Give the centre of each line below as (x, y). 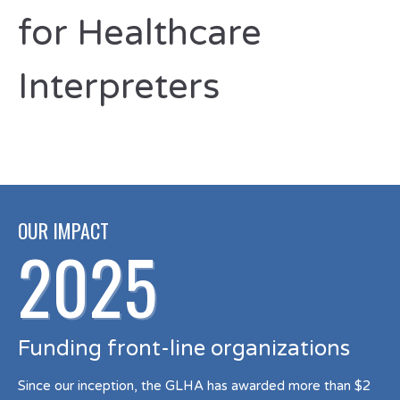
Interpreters (119, 87)
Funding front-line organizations (184, 349)
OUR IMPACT (63, 230)
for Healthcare (140, 33)
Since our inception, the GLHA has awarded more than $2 (194, 386)
